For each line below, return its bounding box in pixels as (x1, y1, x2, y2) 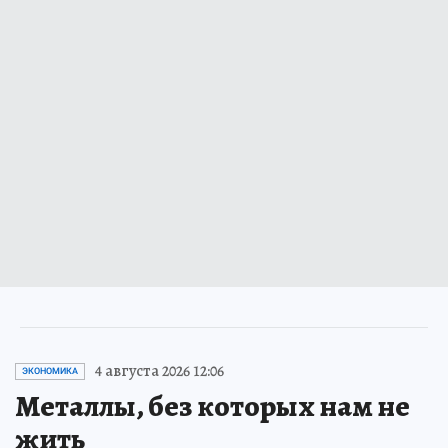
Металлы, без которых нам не (15, 386, 410, 426)
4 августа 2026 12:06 (95, 360, 224, 382)
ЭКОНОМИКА (22, 366, 78, 376)
